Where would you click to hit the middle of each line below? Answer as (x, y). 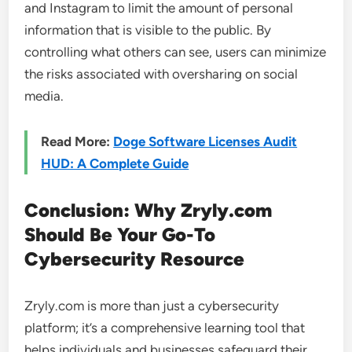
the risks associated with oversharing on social (161, 73)
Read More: (77, 141)
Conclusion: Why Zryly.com (148, 210)
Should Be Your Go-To (120, 234)
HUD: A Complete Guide (115, 163)
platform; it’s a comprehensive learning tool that (165, 327)
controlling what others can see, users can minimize (176, 51)
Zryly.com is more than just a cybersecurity (152, 305)
